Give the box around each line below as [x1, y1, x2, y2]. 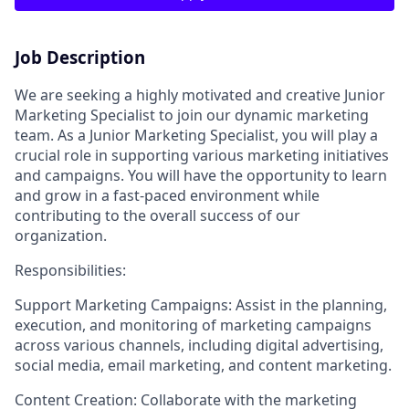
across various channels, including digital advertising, [15, 334, 383, 355]
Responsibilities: [15, 259, 126, 280]
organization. [15, 225, 107, 246]
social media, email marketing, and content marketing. [15, 354, 392, 375]
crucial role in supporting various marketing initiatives [15, 144, 389, 165]
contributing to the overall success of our [15, 204, 300, 225]
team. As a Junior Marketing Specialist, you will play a [15, 124, 378, 145]
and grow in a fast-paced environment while [15, 184, 320, 205]
